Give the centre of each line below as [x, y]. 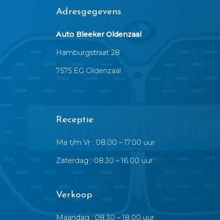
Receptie [75, 120]
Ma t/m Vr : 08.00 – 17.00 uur [105, 142]
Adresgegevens [89, 12]
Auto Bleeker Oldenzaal [99, 34]
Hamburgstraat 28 [88, 53]
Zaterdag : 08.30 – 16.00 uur [104, 161]
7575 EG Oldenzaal [88, 71]
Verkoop [74, 195]
